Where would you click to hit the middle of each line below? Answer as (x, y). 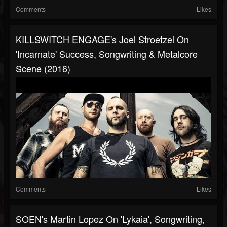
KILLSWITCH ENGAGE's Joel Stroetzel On (102, 39)
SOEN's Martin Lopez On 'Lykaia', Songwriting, (110, 219)
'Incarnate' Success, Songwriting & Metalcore (107, 54)
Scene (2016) (43, 69)
